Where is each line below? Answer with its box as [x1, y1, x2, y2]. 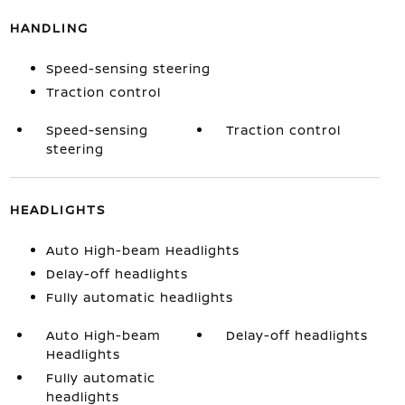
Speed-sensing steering [45, 60, 211, 77]
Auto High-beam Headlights [45, 241, 240, 259]
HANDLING [9, 19, 89, 36]
